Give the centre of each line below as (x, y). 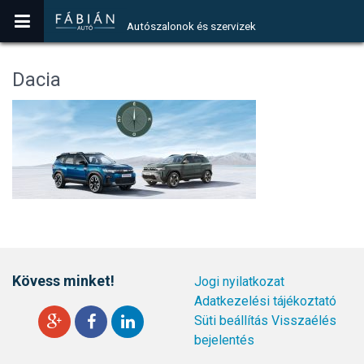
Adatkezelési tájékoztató (265, 301)
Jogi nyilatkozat (239, 282)
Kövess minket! (63, 281)
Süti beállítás (231, 321)
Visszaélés (304, 321)
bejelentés (224, 340)
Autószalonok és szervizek (191, 26)
